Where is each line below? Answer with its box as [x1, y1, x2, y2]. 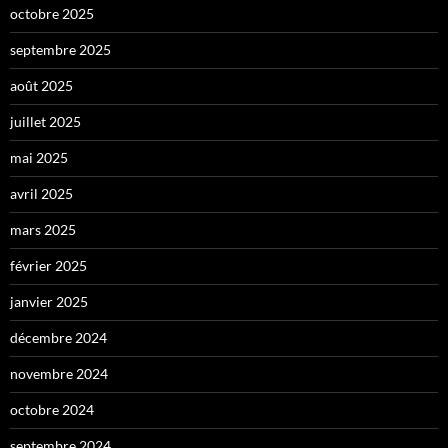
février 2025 [10, 256, 87, 274]
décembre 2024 [10, 328, 107, 346]
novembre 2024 [10, 364, 108, 382]
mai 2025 [10, 148, 68, 166]
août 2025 [10, 76, 73, 94]
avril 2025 [10, 184, 73, 202]
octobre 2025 [10, 4, 94, 22]
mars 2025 [10, 220, 76, 238]
